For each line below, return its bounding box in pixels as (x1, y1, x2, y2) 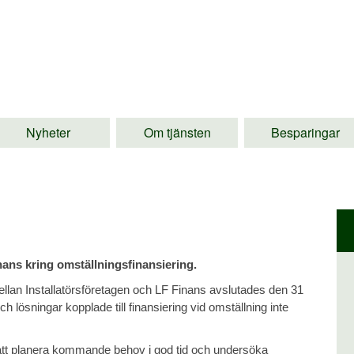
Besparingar (271, 122, 341, 141)
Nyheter (26, 122, 71, 141)
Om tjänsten (143, 122, 211, 141)
